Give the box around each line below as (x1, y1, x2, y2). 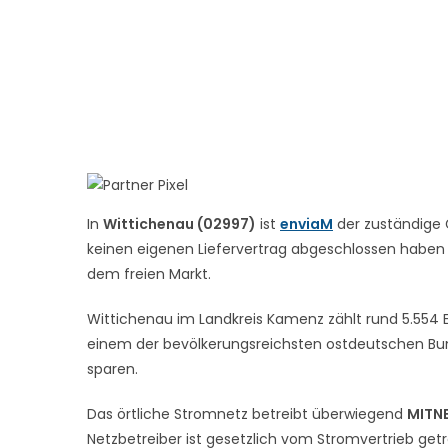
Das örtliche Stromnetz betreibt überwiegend (87, 403, 407, 424)
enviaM (280, 213, 333, 234)
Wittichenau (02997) (103, 213, 256, 234)
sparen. (87, 358, 138, 379)
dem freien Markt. (87, 263, 211, 284)
